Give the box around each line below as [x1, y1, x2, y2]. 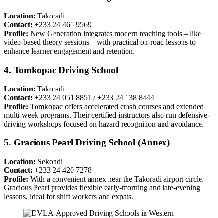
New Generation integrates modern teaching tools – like [28, 29, 201, 38]
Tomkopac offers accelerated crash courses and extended [28, 102, 204, 110]
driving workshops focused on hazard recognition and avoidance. [4, 119, 204, 128]
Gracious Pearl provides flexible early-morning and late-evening [4, 183, 200, 192]
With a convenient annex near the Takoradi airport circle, [28, 175, 204, 183]
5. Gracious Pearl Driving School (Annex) [4, 137, 170, 148]
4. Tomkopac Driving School [4, 64, 118, 75]
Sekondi [36, 157, 63, 165]
